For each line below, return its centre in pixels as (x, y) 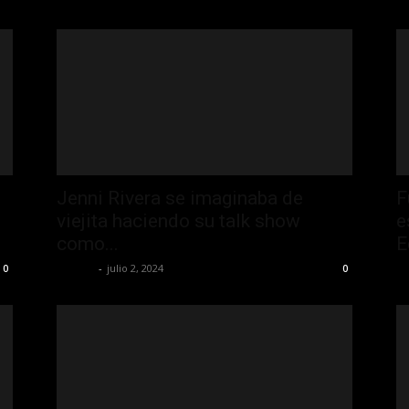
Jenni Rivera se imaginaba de (180, 198)
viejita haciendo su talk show (178, 220)
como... (88, 243)
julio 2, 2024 (135, 267)
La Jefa (75, 267)
